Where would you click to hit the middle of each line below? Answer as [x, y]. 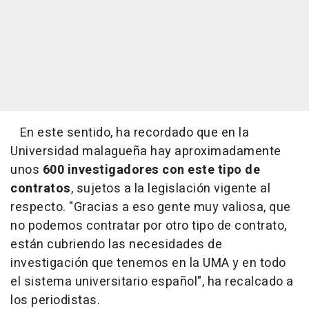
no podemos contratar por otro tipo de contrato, [149, 226]
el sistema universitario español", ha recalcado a [152, 281]
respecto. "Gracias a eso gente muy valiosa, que [151, 207]
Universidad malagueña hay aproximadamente [146, 151]
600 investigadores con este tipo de [151, 170]
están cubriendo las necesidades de [116, 244]
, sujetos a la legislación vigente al [170, 188]
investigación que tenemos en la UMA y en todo [148, 263]
